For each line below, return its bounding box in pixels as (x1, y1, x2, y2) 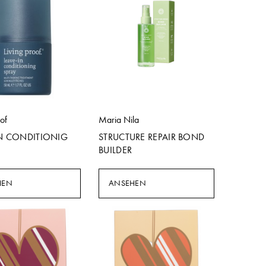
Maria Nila (99, 114, 139, 125)
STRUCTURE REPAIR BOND (99, 131, 205, 142)
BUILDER (99, 144, 132, 156)
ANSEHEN (109, 178, 146, 188)
